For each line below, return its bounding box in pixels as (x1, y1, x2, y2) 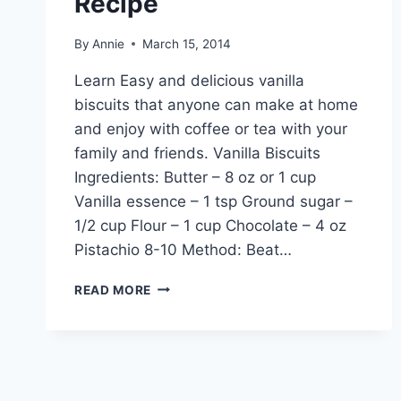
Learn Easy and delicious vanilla (74, 71, 304, 90)
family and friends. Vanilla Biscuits (74, 143, 320, 162)
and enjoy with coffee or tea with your (74, 119, 347, 138)
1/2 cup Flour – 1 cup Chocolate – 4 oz (74, 216, 346, 235)
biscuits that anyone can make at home (74, 95, 358, 114)
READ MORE (74, 282, 152, 297)
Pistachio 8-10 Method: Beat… (74, 240, 292, 259)
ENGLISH (150, 371, 208, 387)
